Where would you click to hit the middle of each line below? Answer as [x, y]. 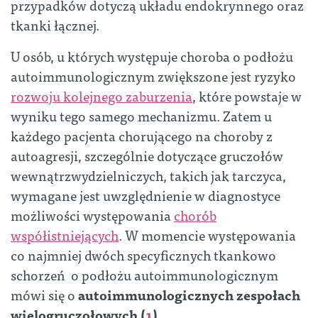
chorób [195, 214]
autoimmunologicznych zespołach [189, 294]
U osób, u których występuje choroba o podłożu [152, 55]
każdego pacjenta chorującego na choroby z [142, 135]
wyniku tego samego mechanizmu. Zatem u [141, 115]
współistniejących [65, 234]
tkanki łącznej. [55, 24]
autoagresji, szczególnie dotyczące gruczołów [147, 155]
